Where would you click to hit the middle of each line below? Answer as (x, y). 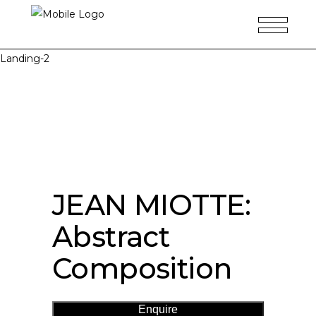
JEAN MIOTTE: (152, 205)
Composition (142, 268)
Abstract (111, 237)
